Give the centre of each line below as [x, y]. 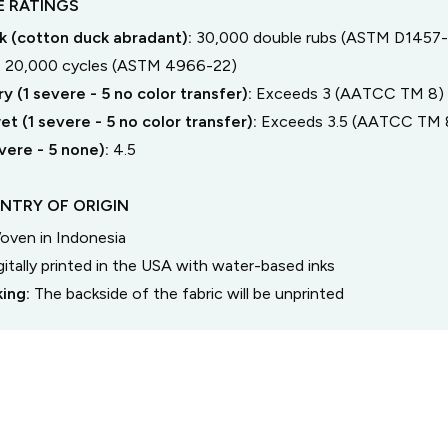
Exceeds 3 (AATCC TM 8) [349, 93]
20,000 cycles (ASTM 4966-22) [120, 65]
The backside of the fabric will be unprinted [188, 293]
